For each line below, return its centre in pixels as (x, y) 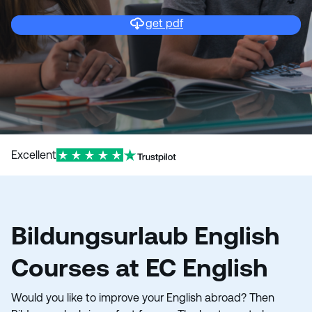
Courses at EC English (140, 268)
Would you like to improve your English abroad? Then (143, 298)
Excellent (34, 155)
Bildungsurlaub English (146, 236)
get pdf (164, 23)
